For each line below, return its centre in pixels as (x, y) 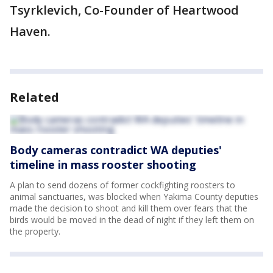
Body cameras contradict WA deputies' (116, 150)
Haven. (30, 31)
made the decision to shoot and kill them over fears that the (129, 208)
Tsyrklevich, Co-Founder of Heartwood (124, 10)
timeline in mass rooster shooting (103, 165)
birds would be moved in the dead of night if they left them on (132, 220)
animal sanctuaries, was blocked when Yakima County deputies (134, 197)
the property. (35, 231)
